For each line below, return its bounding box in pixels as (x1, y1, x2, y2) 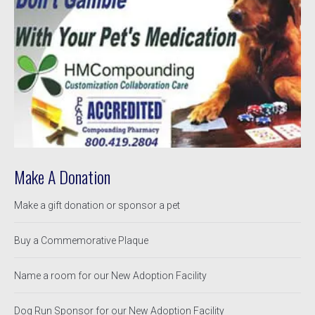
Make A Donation (14, 164, 110, 190)
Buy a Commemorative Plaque (14, 235, 148, 247)
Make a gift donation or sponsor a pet (14, 200, 180, 212)
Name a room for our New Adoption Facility (14, 270, 207, 282)
